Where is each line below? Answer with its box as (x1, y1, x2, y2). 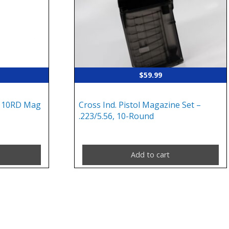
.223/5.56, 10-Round (79, 110, 154, 122)
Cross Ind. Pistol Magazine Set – (79, 99, 201, 111)
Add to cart (131, 149, 170, 159)
